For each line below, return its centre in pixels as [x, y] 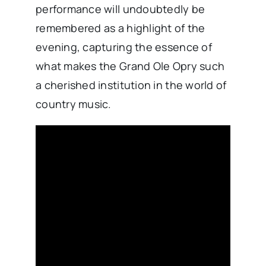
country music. [73, 104]
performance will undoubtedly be [120, 9]
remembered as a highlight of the [120, 28]
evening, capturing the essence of [123, 47]
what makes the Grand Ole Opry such [130, 66]
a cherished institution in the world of [131, 85]
